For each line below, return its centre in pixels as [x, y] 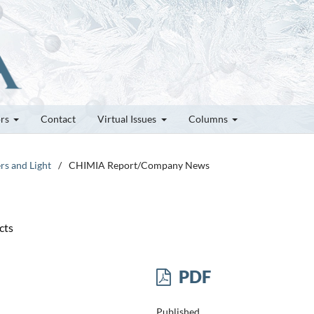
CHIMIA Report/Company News [139, 165]
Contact [58, 118]
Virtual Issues [128, 118]
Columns [209, 118]
